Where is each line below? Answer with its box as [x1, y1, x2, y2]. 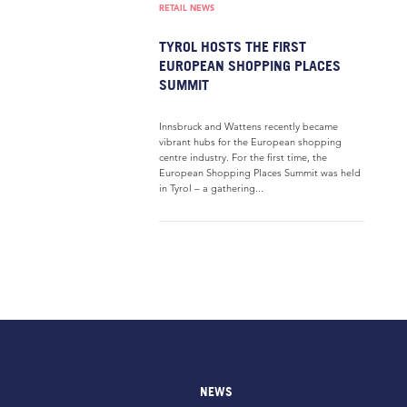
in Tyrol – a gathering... [159, 182, 263, 194]
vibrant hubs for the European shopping [159, 135, 342, 148]
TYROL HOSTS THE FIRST [159, 37, 306, 55]
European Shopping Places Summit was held [159, 166, 361, 179]
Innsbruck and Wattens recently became [159, 120, 338, 133]
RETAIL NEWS [159, 2, 214, 14]
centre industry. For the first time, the [159, 151, 327, 164]
